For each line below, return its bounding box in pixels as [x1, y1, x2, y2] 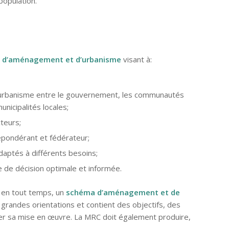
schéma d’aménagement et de [65, 187, 180, 198]
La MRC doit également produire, [74, 212, 191, 222]
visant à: [121, 54, 152, 64]
